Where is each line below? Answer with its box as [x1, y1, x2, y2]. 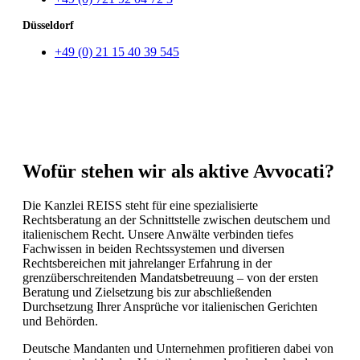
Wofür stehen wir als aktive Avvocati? [22, 160, 334, 182]
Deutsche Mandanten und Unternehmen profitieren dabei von [22, 341, 333, 355]
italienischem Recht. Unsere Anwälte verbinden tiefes [22, 227, 293, 241]
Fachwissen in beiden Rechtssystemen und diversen [22, 241, 284, 256]
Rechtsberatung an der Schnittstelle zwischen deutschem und [22, 212, 330, 227]
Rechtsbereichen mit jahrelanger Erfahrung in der [22, 256, 272, 270]
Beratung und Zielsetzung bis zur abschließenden [22, 284, 272, 299]
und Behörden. [22, 313, 98, 328]
